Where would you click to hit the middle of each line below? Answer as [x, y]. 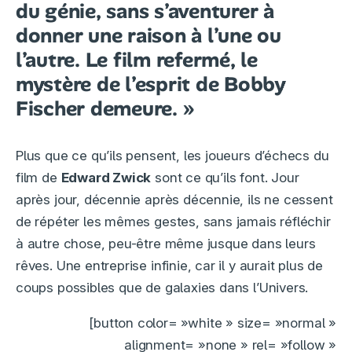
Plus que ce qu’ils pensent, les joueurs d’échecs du [172, 156]
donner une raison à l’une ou [148, 36]
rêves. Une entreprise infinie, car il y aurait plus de [169, 266]
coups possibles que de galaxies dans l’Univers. [162, 288]
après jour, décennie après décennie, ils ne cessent [174, 200]
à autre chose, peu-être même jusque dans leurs [166, 244]
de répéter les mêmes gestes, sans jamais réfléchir [173, 222]
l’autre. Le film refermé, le [137, 60]
